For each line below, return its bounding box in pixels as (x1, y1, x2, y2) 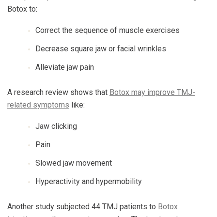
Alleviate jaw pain (35, 62, 94, 72)
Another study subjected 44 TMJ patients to (7, 201, 158, 211)
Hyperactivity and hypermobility (35, 176, 142, 186)
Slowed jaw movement (35, 158, 112, 168)
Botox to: (7, 4, 37, 14)
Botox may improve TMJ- (109, 87, 195, 97)
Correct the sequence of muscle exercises (35, 25, 180, 35)
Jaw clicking (35, 121, 77, 131)
